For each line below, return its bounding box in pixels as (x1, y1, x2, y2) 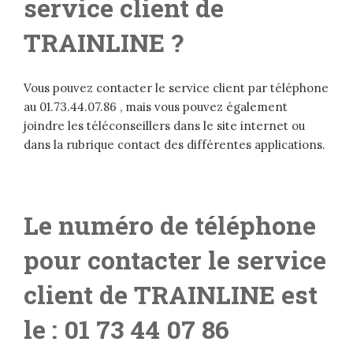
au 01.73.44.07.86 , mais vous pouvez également (24, 99, 288, 115)
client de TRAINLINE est (24, 277, 318, 312)
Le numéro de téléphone (24, 208, 316, 243)
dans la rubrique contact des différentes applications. (24, 137, 325, 153)
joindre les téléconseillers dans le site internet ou (24, 118, 305, 134)
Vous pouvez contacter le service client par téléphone (24, 80, 329, 96)
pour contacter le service (24, 243, 326, 277)
